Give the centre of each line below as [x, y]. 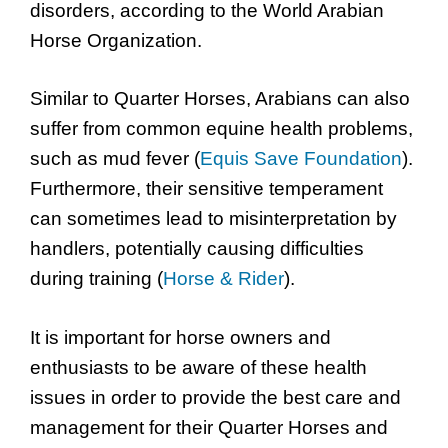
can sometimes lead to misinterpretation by [213, 219]
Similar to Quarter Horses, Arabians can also [220, 99]
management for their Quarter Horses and [209, 427]
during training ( [96, 279]
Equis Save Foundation [301, 159]
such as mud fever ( [115, 159]
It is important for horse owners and [180, 337]
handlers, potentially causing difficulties [197, 249]
